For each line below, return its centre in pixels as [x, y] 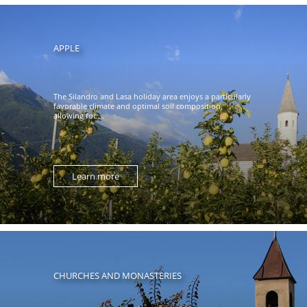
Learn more [95, 176]
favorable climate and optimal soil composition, [138, 106]
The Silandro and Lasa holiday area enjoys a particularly [152, 96]
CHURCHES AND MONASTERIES [117, 275]
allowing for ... [78, 115]
